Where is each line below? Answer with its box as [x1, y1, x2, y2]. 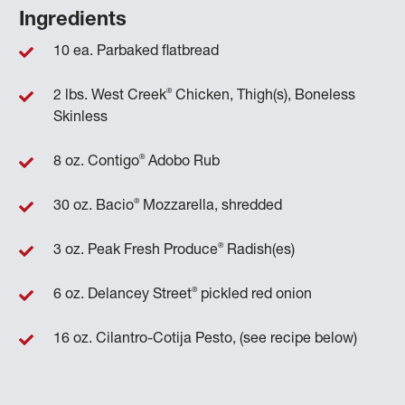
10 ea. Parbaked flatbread [52, 44, 219, 60]
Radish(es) [222, 243, 295, 259]
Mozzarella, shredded [138, 199, 282, 214]
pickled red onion [196, 287, 312, 303]
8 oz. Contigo [52, 155, 139, 170]
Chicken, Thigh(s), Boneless [171, 89, 355, 104]
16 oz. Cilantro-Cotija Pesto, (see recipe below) [52, 332, 357, 347]
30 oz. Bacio [52, 199, 134, 214]
